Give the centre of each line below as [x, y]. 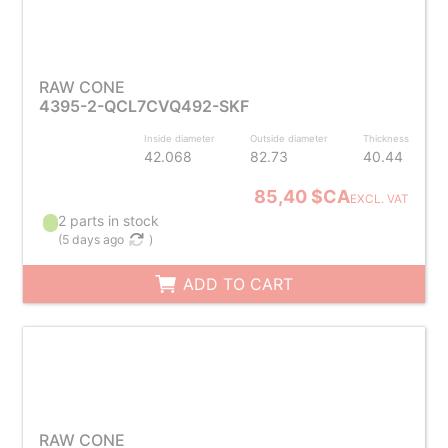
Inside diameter [180, 138]
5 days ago [93, 239]
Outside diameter [289, 138]
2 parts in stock [109, 220]
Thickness [386, 138]
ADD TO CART [236, 284]
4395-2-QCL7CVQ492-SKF [143, 106]
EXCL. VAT [380, 199]
